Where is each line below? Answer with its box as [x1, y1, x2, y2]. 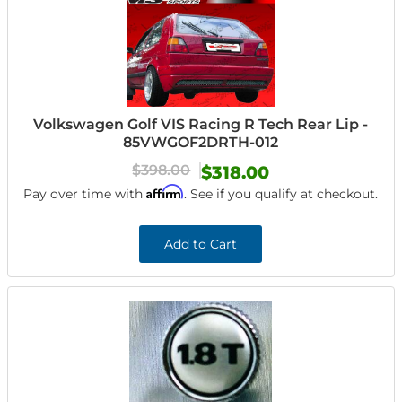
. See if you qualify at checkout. [184, 186, 379, 202]
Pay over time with [23, 186, 147, 202]
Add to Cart [164, 236, 238, 252]
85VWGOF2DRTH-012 [123, 134, 279, 151]
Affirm [146, 184, 185, 199]
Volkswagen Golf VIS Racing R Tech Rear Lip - [33, 116, 369, 133]
